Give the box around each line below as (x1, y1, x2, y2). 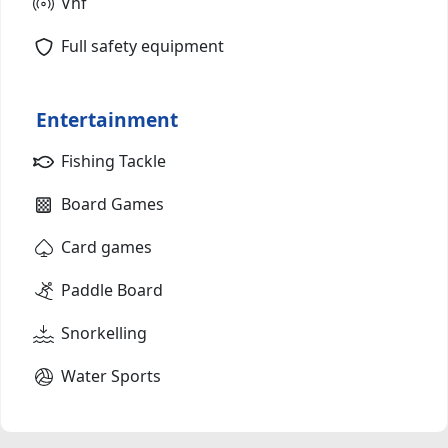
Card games (61, 235, 152, 258)
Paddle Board (61, 278, 163, 301)
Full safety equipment (61, 34, 224, 57)
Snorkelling (61, 321, 147, 344)
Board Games (61, 192, 164, 215)
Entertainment (36, 105, 178, 133)
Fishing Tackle (61, 149, 166, 172)
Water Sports (61, 364, 161, 387)
